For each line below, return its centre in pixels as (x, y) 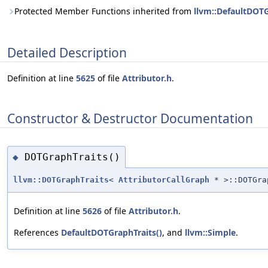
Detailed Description (67, 52)
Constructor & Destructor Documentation (130, 118)
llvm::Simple (210, 233)
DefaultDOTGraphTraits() (112, 233)
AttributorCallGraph (164, 180)
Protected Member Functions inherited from (104, 11)
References (37, 233)
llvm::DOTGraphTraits (61, 180)
